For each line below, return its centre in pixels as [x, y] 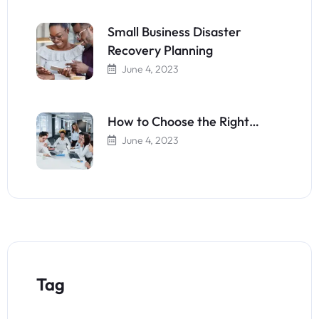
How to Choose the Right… [183, 121]
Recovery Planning [160, 50]
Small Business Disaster [174, 32]
